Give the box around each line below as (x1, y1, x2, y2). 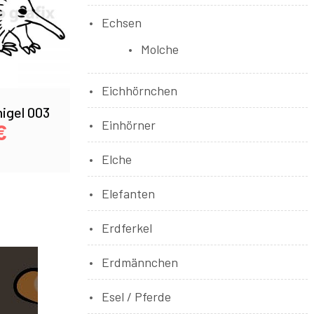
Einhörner (101, 117, 156, 132)
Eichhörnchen (101, 83, 177, 98)
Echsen (101, 15, 142, 30)
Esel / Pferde (101, 289, 171, 304)
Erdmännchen (101, 254, 178, 270)
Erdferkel (101, 220, 152, 235)
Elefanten (101, 186, 155, 201)
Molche (140, 41, 179, 57)
